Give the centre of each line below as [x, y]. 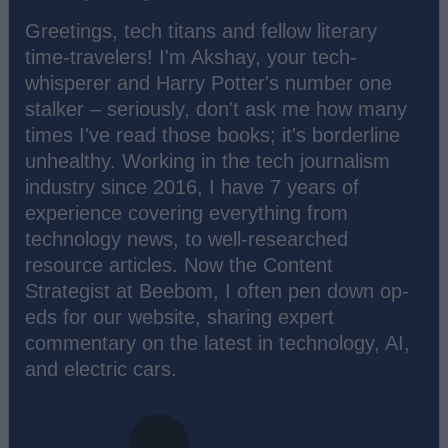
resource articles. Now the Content [179, 264]
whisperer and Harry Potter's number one [208, 82]
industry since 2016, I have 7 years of [192, 186]
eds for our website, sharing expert [179, 316]
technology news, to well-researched [186, 238]
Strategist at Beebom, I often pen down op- [217, 290]
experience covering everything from [186, 212]
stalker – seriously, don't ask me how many [216, 108]
